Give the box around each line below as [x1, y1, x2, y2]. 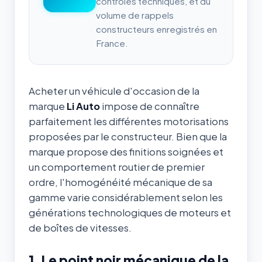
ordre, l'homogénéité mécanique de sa [29, 175, 212, 188]
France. [96, 37, 128, 49]
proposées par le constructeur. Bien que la [29, 130, 227, 143]
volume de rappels [96, 9, 174, 20]
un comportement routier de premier [29, 160, 205, 173]
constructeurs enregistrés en [96, 23, 217, 35]
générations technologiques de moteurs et [29, 206, 231, 219]
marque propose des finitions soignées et [29, 145, 223, 158]
